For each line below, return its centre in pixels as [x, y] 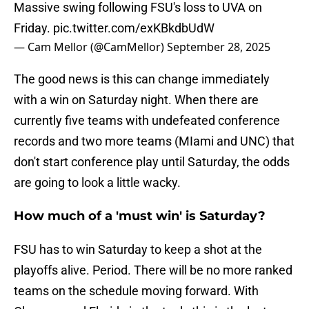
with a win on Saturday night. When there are [136, 100]
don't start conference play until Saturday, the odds [152, 162]
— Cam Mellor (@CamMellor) [90, 47]
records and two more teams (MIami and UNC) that [154, 141]
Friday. [33, 28]
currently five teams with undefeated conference [147, 121]
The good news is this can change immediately [142, 79]
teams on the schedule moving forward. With [136, 291]
